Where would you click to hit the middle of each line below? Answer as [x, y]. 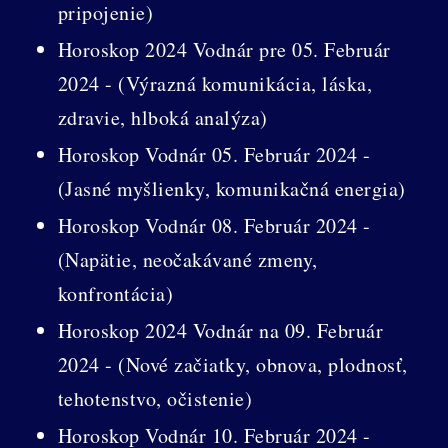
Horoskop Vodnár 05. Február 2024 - [214, 154]
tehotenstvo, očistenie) [155, 398]
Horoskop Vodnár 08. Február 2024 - [214, 225]
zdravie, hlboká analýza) [162, 117]
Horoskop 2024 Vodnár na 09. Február [220, 330]
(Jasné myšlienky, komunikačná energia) [231, 188]
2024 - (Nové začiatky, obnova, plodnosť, [232, 364]
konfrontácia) [115, 293]
